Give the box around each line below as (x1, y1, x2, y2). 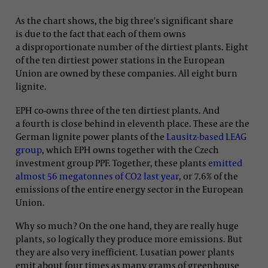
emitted (208, 156, 242, 169)
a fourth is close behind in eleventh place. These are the (16, 117, 249, 129)
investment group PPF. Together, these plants (16, 156, 208, 169)
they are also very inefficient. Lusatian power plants (16, 245, 234, 258)
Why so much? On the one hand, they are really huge (16, 219, 239, 232)
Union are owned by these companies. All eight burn (16, 67, 237, 80)
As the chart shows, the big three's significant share (16, 14, 233, 27)
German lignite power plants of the (16, 130, 166, 142)
